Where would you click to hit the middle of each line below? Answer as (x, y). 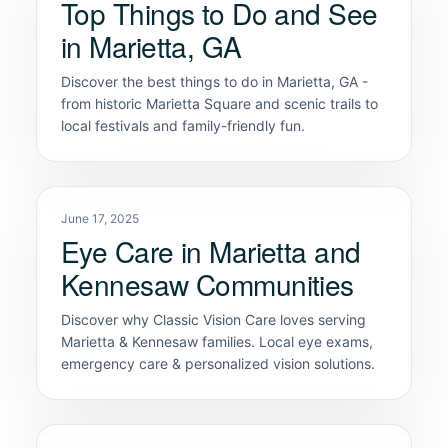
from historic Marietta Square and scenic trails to (219, 103)
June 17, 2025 (100, 218)
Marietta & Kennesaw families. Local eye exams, (217, 341)
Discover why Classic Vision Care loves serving (213, 319)
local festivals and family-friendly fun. (183, 125)
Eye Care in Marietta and (211, 250)
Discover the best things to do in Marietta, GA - (214, 81)
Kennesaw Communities (207, 283)
